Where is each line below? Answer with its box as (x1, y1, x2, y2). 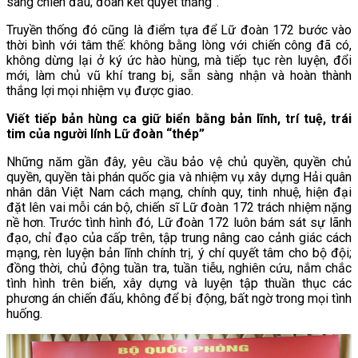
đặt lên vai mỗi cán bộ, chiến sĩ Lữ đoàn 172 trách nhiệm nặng (6, 200, 352, 216)
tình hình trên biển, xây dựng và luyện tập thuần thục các (6, 276, 352, 292)
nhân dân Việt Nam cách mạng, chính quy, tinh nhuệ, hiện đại (6, 185, 352, 201)
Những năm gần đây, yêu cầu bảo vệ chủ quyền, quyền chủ (6, 154, 352, 170)
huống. (6, 306, 42, 322)
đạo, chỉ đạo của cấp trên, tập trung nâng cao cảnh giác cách (6, 230, 352, 246)
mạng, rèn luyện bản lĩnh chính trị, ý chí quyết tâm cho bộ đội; (6, 245, 352, 261)
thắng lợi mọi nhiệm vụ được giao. (6, 83, 193, 99)
